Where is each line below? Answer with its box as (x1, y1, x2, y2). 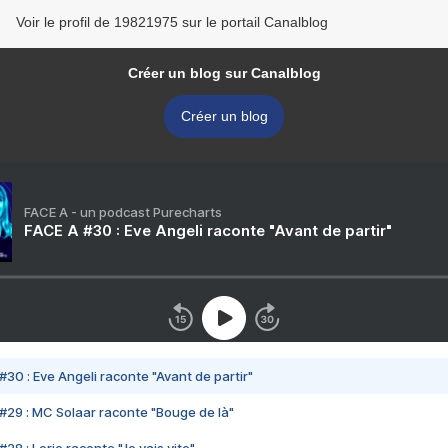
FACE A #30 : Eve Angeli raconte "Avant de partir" (24, 221, 392, 241)
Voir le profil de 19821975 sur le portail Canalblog (16, 14, 328, 31)
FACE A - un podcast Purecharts (24, 204, 222, 221)
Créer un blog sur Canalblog (127, 65, 321, 82)
